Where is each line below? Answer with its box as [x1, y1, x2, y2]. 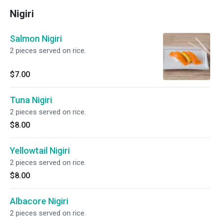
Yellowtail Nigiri [10, 145, 70, 156]
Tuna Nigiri [10, 95, 52, 105]
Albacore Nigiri [10, 196, 68, 206]
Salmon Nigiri [10, 33, 62, 44]
